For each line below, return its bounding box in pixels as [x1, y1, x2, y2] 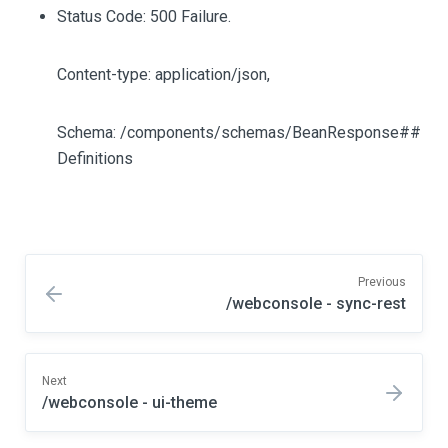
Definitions [57, 149, 133, 168]
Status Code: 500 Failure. [57, 7, 231, 26]
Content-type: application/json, [57, 65, 270, 84]
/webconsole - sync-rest [226, 294, 406, 313]
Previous [358, 275, 406, 289]
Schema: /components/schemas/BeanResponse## [57, 123, 421, 142]
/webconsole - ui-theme [42, 393, 217, 412]
